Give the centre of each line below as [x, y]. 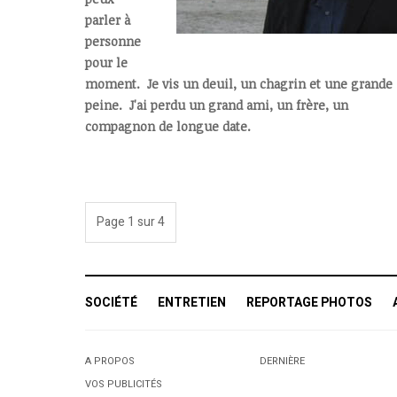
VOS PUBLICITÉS [124, 385]
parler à [108, 20]
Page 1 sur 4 [131, 222]
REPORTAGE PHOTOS [309, 303]
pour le [106, 63]
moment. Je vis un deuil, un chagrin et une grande [239, 84]
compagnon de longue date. [168, 127]
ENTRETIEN [192, 303]
